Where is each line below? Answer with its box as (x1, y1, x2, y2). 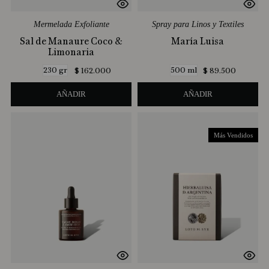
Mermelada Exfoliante (33, 20, 109, 29)
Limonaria (48, 46, 95, 58)
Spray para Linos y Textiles (151, 20, 244, 29)
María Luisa (171, 35, 225, 47)
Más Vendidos (213, 131, 253, 139)
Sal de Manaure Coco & (20, 35, 123, 47)
